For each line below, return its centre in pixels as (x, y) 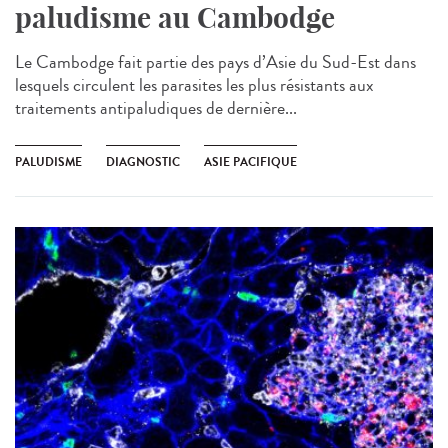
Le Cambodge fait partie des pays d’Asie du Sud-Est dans (215, 61)
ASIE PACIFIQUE (250, 161)
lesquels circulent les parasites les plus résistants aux (194, 84)
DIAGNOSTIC (143, 161)
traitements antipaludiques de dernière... (156, 107)
